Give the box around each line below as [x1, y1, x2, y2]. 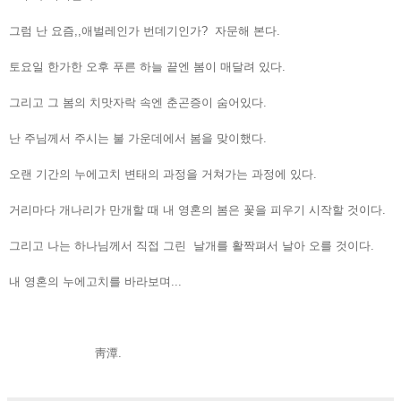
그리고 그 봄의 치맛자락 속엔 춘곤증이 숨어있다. [9, 95, 267, 109]
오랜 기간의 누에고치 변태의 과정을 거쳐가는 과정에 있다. [9, 166, 317, 181]
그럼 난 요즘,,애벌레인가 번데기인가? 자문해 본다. [9, 23, 280, 38]
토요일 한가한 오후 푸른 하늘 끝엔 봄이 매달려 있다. [9, 59, 286, 73]
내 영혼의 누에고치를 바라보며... [9, 274, 182, 288]
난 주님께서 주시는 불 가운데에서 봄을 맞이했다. [9, 131, 267, 145]
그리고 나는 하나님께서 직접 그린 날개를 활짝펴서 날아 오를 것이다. [9, 238, 374, 252]
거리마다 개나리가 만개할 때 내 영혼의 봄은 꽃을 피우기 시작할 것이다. [9, 202, 386, 217]
